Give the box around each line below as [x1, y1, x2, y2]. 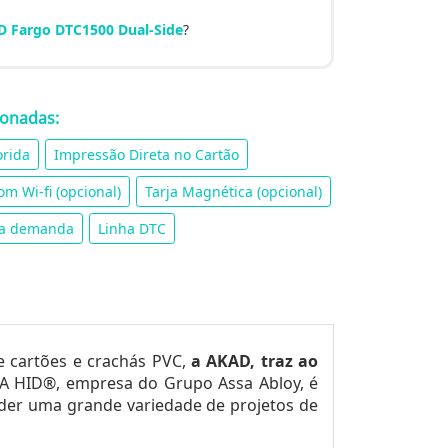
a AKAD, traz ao [190, 350, 319, 372]
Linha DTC [97, 219, 166, 238]
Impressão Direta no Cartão [54, 145, 239, 164]
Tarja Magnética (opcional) [145, 182, 322, 201]
